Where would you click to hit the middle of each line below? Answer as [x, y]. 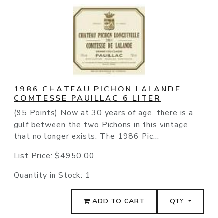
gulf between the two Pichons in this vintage [101, 125]
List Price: [34, 156]
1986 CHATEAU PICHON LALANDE [97, 89]
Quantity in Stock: [49, 175]
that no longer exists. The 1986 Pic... [86, 136]
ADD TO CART [118, 201]
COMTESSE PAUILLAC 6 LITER [87, 99]
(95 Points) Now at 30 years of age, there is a [103, 113]
